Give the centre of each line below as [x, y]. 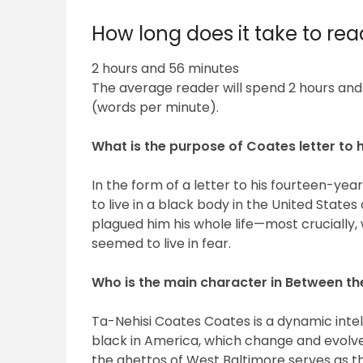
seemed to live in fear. [162, 244]
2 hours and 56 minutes [166, 69]
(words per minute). [156, 108]
